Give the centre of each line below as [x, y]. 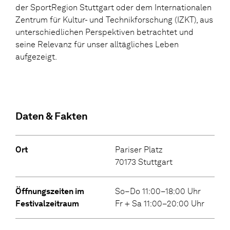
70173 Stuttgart [144, 162]
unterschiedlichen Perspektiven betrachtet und [104, 32]
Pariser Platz [139, 150]
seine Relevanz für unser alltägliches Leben [97, 45]
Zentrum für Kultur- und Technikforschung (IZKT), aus [114, 20]
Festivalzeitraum [47, 204]
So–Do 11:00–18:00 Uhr [158, 191]
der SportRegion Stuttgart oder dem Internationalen [113, 8]
